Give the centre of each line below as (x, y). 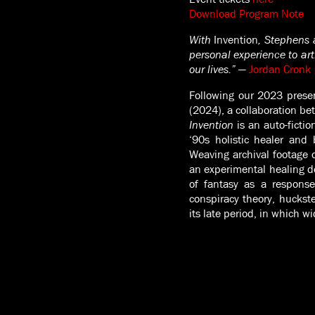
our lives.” (213, 69)
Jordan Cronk (278, 69)
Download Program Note (246, 13)
